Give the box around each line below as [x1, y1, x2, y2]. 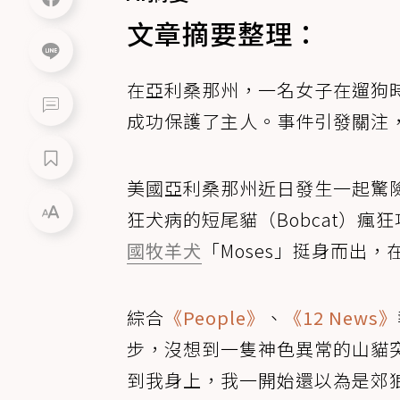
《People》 [164, 304, 265, 330]
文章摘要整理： [127, 13, 321, 53]
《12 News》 [284, 304, 397, 330]
